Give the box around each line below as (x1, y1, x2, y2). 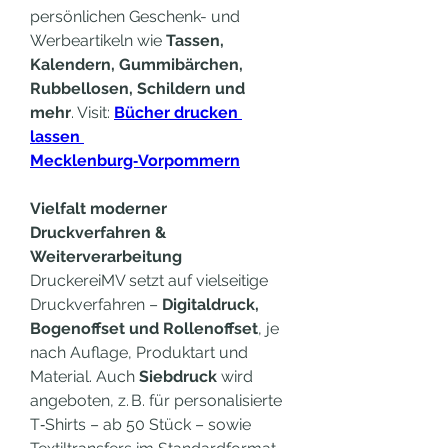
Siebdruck (139, 367, 217, 386)
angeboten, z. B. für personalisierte (30, 391, 282, 410)
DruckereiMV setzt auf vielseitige (30, 271, 268, 290)
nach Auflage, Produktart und (30, 343, 248, 362)
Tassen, (166, 31, 224, 50)
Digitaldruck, (162, 295, 259, 314)
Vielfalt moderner (30, 199, 167, 218)
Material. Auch (30, 367, 139, 386)
